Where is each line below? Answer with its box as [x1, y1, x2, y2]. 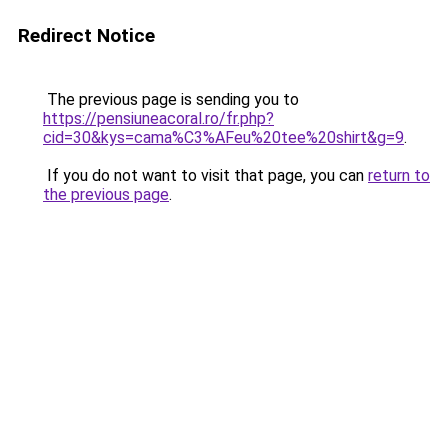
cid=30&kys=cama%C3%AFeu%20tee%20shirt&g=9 [43, 128, 404, 147]
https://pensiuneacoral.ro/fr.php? [43, 109, 274, 128]
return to [368, 166, 430, 185]
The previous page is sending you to [43, 90, 299, 109]
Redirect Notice [18, 24, 155, 47]
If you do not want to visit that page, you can [43, 166, 368, 185]
